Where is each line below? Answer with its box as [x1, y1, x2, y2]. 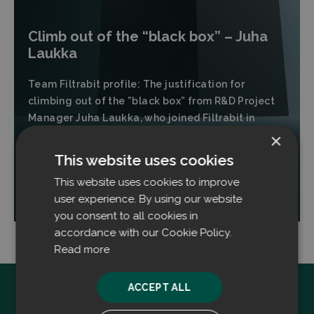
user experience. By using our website [54, 192, 243, 205]
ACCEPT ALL [128, 281, 191, 293]
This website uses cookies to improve [54, 175, 240, 189]
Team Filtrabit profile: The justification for [28, 78, 245, 90]
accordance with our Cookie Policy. [54, 226, 232, 239]
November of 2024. [28, 129, 125, 140]
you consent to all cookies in [54, 209, 198, 222]
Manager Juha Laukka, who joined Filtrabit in [28, 112, 255, 123]
